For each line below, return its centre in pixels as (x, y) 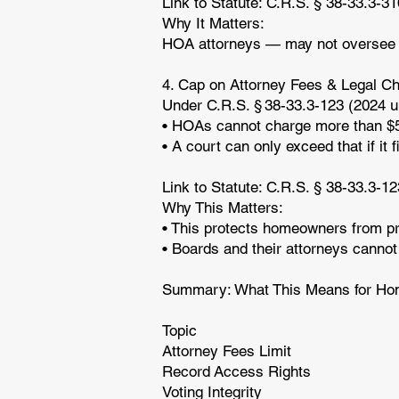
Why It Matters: (216, 23)
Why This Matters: (225, 208)
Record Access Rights (239, 371)
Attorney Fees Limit (229, 351)
